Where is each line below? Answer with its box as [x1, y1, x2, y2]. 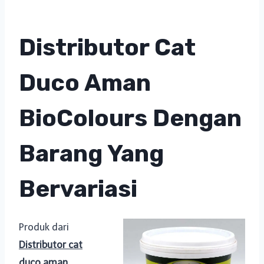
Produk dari [19, 222, 69, 233]
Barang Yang [19, 140, 164, 167]
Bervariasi [19, 175, 137, 203]
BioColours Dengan [19, 104, 242, 132]
